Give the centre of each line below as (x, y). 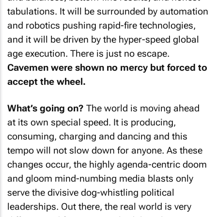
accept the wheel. (46, 82)
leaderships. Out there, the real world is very (99, 206)
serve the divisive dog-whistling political (91, 192)
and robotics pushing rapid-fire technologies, (101, 25)
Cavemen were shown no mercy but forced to (107, 68)
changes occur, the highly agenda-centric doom (107, 164)
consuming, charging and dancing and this (97, 136)
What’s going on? (46, 108)
